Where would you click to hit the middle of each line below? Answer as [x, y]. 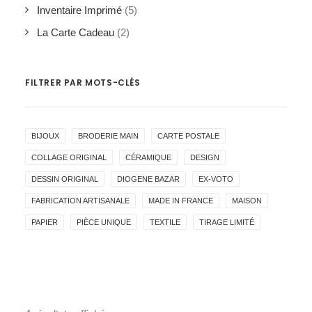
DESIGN [205, 157]
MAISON [247, 200]
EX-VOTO [216, 179]
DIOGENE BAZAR [148, 179]
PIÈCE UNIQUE [104, 222]
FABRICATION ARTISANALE [80, 200]
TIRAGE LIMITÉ [227, 222]
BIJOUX [45, 135]
